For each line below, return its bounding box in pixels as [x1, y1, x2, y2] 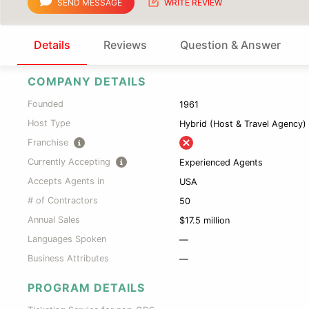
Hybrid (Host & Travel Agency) [179, 118, 307, 129]
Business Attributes [27, 253, 109, 264]
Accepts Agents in [27, 176, 104, 187]
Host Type [27, 118, 70, 129]
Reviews [103, 37, 147, 52]
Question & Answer [179, 37, 281, 52]
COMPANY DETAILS [27, 74, 146, 89]
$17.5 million [179, 215, 230, 226]
